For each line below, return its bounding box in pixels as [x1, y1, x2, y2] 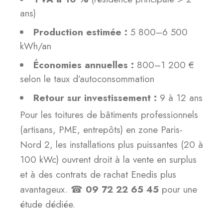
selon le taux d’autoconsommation [20, 72, 154, 86]
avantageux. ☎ [20, 183, 86, 196]
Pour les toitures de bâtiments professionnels [20, 108, 198, 121]
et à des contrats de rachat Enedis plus [20, 168, 176, 181]
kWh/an [20, 39, 51, 53]
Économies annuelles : [33, 58, 134, 72]
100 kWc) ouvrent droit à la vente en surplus [20, 153, 197, 166]
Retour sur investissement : [33, 91, 157, 105]
